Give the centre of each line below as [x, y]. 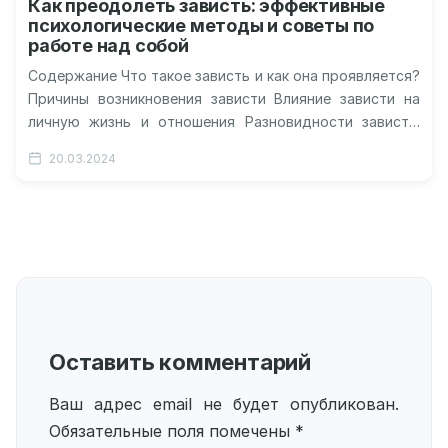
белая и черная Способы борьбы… [149, 144]
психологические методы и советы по [201, 25]
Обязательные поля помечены [172, 431]
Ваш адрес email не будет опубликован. [224, 404]
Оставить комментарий [180, 362]
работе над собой [108, 45]
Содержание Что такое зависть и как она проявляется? [224, 75]
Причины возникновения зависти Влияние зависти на [224, 98]
